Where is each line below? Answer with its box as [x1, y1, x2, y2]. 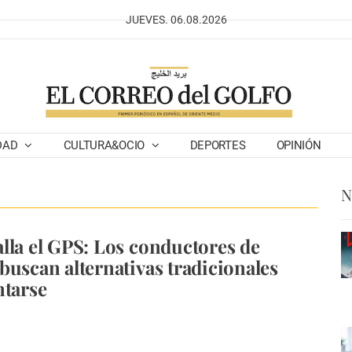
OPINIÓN [276, 138, 321, 152]
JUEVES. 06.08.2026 [125, 13, 227, 26]
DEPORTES [189, 138, 246, 152]
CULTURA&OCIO [63, 138, 148, 152]
